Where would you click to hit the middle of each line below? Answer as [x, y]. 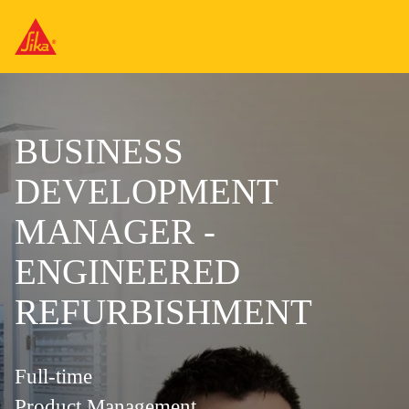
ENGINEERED [127, 272]
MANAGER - [115, 231]
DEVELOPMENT [146, 191]
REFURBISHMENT [163, 312]
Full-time [53, 377]
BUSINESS [99, 151]
